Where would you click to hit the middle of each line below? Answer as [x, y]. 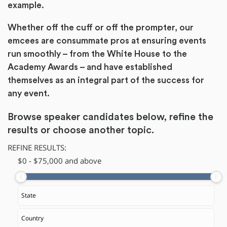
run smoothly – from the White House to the [97, 54]
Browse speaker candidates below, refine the [110, 117]
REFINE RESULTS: [37, 148]
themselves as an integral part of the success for [106, 80]
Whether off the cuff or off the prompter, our [101, 27]
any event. [29, 93]
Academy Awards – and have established [90, 67]
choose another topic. [103, 130]
